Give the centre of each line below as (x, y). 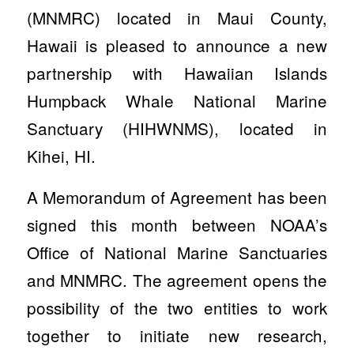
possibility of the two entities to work (177, 308)
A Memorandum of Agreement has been (177, 197)
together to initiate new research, (177, 335)
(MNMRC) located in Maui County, (177, 17)
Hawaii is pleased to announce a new (177, 45)
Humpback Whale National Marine (177, 100)
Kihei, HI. (61, 155)
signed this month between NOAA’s (177, 225)
